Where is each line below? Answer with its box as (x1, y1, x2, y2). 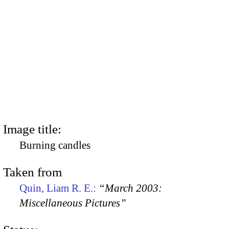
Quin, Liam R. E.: (19, 181, 99, 194)
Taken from (3, 165, 62, 179)
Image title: (3, 122, 61, 136)
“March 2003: (99, 181, 162, 194)
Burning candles (19, 139, 90, 151)
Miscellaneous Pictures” (19, 196, 126, 209)
